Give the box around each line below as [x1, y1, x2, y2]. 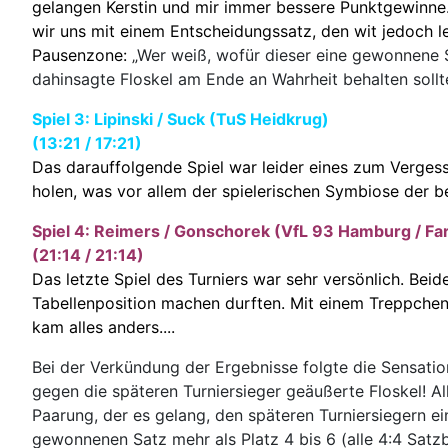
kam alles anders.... [32, 316, 175, 337]
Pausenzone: [32, 44, 132, 65]
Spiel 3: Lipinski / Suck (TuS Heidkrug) [32, 108, 329, 129]
